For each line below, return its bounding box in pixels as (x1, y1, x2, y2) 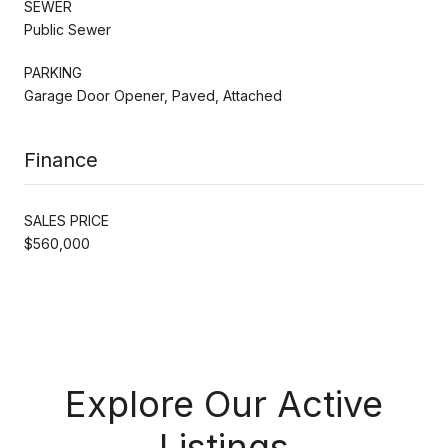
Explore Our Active (65, 381, 383, 426)
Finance (24, 147, 98, 172)
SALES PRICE (24, 211, 109, 229)
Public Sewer (24, 20, 111, 38)
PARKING (24, 63, 82, 81)
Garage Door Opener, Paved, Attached (24, 86, 282, 104)
